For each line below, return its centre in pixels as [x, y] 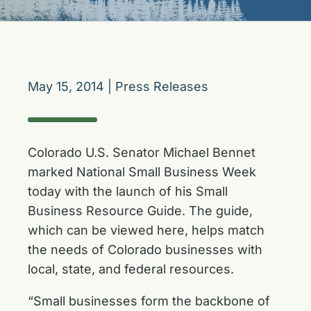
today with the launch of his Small [128, 191]
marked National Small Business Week [142, 172]
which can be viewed [92, 230]
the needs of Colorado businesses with [145, 250]
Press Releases [162, 86]
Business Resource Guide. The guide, [140, 211]
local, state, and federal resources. [131, 269]
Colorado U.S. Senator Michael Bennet [142, 152]
